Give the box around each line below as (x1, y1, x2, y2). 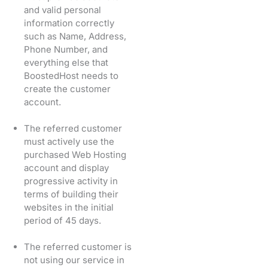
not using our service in (24, 254, 124, 266)
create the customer (24, 83, 111, 95)
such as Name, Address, (24, 30, 126, 42)
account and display (24, 162, 109, 173)
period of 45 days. (24, 214, 101, 226)
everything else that (24, 56, 108, 68)
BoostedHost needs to (24, 69, 118, 81)
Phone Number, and (24, 43, 108, 55)
